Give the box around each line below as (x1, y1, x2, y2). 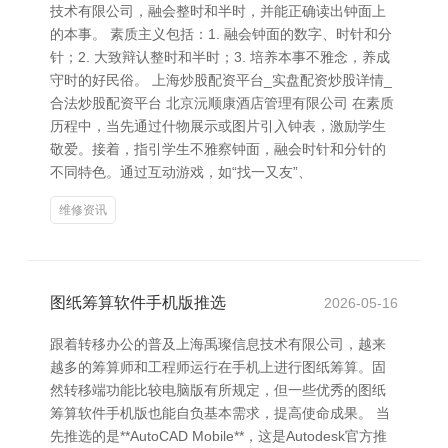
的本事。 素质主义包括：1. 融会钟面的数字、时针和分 (50, 26, 392, 42)
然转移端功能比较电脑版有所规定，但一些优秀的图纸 (50, 382, 386, 398)
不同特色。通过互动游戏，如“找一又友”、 (50, 164, 312, 180)
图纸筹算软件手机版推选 (50, 294, 226, 311)
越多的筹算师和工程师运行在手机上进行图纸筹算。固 (50, 359, 386, 375)
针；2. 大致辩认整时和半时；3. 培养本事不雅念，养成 (50, 49, 390, 65)
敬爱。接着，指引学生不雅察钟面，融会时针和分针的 (50, 141, 386, 157)
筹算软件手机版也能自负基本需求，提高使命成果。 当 (50, 405, 390, 421)
